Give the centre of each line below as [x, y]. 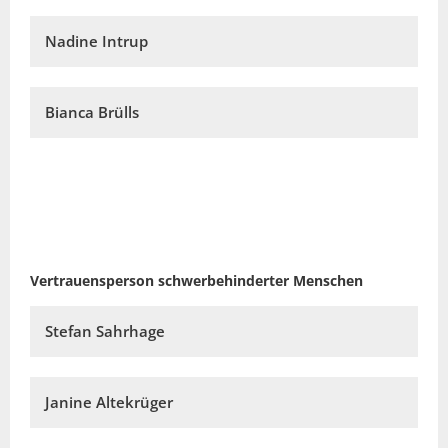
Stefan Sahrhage [105, 331]
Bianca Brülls [92, 112]
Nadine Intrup [96, 41]
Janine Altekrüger [109, 402]
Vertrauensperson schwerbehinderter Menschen [196, 280]
